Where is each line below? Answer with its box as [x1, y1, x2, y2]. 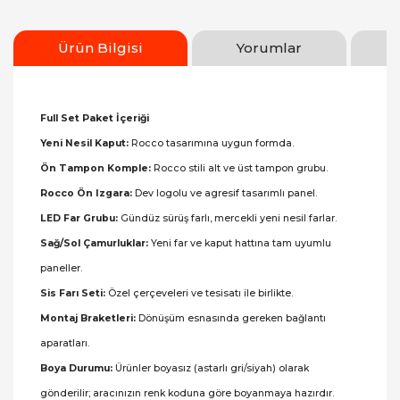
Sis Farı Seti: [40, 287, 105, 299]
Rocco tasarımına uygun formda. [129, 137, 294, 149]
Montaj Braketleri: [40, 312, 136, 324]
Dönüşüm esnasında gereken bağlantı [136, 312, 326, 324]
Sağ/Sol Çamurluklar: [40, 237, 148, 249]
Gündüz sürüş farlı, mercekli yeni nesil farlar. [118, 212, 337, 224]
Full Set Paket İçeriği [40, 112, 149, 124]
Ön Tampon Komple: [40, 162, 151, 174]
